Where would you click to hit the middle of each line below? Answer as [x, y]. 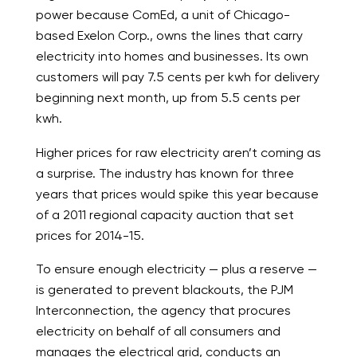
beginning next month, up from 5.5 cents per [168, 98]
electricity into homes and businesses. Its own [172, 57]
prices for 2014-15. [90, 235]
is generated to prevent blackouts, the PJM [164, 289]
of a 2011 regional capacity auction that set [165, 214]
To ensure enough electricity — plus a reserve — [176, 269]
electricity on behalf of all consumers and [158, 331]
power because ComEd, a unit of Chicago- [163, 15]
